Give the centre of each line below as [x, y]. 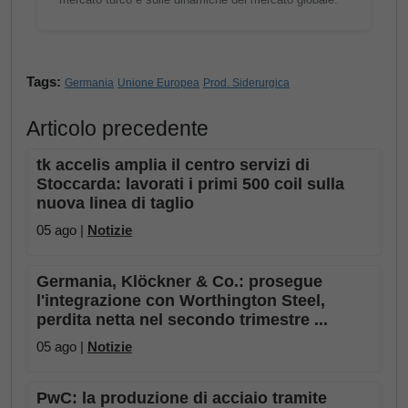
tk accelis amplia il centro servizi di [173, 165]
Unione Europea [158, 83]
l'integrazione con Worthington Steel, [181, 301]
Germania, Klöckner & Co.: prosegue [179, 281]
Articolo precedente [117, 128]
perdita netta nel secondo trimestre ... [182, 320]
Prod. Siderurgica [246, 83]
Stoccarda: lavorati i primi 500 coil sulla [190, 184]
